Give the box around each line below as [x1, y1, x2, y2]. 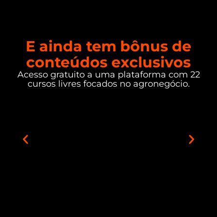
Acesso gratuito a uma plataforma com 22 [17, 69, 200, 80]
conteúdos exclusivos [26, 53, 191, 71]
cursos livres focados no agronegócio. [27, 78, 190, 89]
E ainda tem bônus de [26, 37, 191, 55]
